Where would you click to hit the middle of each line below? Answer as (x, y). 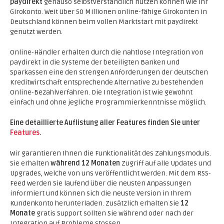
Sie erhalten (30, 163)
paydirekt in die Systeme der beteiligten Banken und (95, 62)
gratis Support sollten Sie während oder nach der (114, 213)
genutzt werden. (36, 32)
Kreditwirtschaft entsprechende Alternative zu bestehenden (107, 82)
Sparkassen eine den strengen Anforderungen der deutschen (109, 72)
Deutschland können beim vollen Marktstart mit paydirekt (104, 22)
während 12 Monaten (85, 163)
